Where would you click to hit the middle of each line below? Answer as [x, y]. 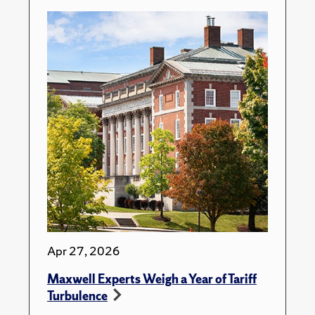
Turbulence [77, 296]
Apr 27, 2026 [84, 251]
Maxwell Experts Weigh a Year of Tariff [152, 279]
